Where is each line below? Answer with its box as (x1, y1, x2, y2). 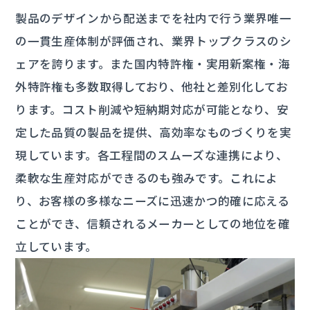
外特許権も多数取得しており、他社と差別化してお (15, 78, 289, 95)
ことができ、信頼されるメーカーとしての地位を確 (15, 215, 291, 232)
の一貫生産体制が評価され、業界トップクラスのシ (15, 33, 292, 50)
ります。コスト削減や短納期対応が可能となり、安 (15, 101, 289, 118)
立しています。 (15, 238, 98, 255)
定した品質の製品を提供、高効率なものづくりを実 (15, 124, 292, 141)
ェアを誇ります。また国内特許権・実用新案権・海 (15, 55, 291, 73)
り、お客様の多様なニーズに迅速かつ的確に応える (15, 192, 290, 210)
